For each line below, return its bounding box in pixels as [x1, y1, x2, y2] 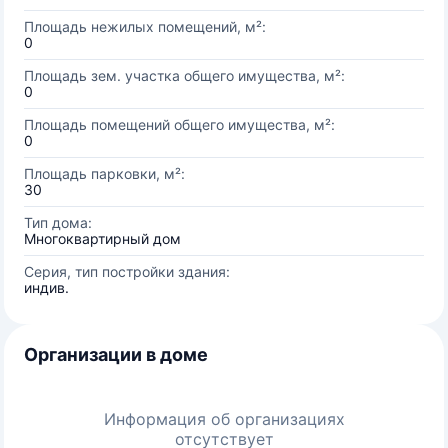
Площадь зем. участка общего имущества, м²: [24, 67, 345, 84]
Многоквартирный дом [24, 230, 181, 247]
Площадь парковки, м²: [24, 165, 185, 182]
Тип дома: [24, 214, 92, 231]
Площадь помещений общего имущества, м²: [24, 116, 335, 133]
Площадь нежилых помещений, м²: [24, 18, 266, 35]
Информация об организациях [103, 409, 345, 429]
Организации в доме [24, 344, 208, 365]
